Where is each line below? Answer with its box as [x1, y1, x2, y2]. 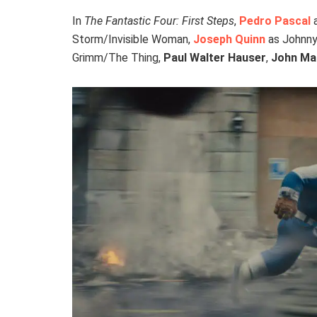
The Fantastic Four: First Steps [84, 13, 234, 28]
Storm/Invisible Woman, [72, 32, 193, 46]
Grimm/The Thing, [72, 50, 163, 64]
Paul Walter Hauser [163, 50, 266, 64]
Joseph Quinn [193, 32, 265, 46]
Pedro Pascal [239, 13, 311, 28]
